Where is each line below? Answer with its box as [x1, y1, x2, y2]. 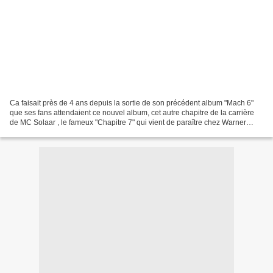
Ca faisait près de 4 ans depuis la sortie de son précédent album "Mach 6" [10, 98, 253, 107]
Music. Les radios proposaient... [10, 127, 115, 136]
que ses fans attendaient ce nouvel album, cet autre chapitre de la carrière [10, 108, 254, 117]
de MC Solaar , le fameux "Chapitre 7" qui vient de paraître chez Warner [10, 118, 246, 127]
